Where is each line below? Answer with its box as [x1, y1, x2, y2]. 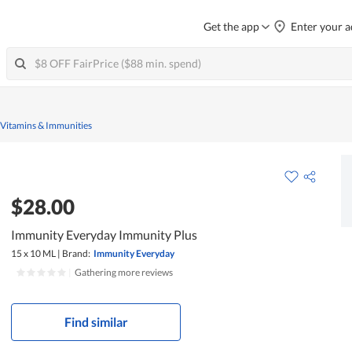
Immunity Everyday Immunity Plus [11, 226, 198, 242]
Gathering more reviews [75, 266, 174, 278]
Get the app [203, 20, 259, 33]
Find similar [64, 313, 128, 329]
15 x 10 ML [11, 247, 57, 259]
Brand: [62, 247, 91, 259]
